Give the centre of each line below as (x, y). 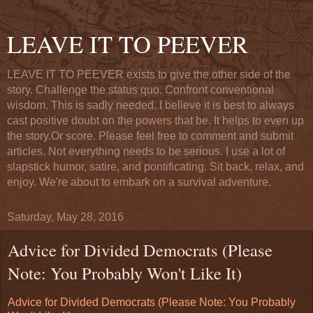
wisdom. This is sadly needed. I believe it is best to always (151, 105)
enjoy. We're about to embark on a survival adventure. (139, 182)
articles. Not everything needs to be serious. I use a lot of (146, 151)
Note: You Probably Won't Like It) (125, 273)
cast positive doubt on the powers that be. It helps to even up (155, 121)
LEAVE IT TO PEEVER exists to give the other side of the (149, 74)
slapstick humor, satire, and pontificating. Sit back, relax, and (155, 167)
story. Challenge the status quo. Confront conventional (140, 90)
